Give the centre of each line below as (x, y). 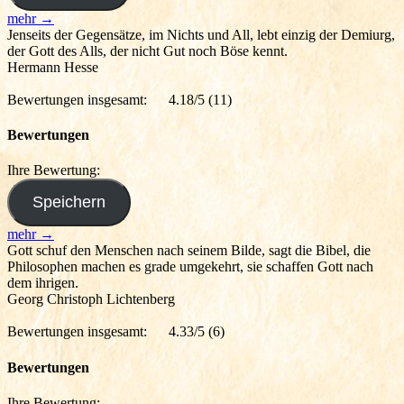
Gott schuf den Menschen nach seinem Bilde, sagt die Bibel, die (189, 251)
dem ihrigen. (43, 283)
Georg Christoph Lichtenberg (91, 299)
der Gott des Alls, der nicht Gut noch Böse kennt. (147, 50)
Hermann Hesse (53, 67)
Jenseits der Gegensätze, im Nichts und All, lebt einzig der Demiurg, (201, 34)
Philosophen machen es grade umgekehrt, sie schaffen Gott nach (190, 267)
